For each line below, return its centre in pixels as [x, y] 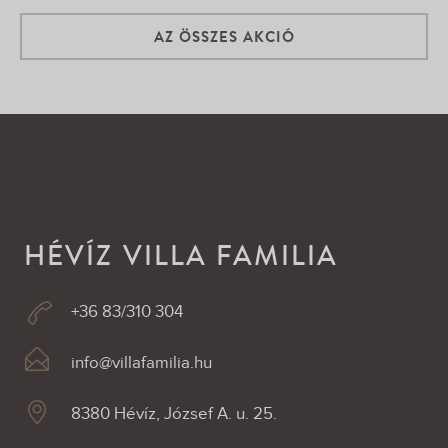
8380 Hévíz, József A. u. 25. [174, 414]
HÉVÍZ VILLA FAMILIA [181, 254]
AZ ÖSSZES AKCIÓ [224, 36]
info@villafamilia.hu [141, 363]
